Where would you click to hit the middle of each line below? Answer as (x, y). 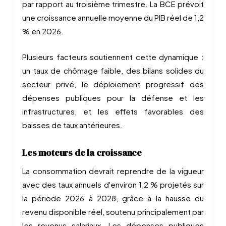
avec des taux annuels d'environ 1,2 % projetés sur (113, 184)
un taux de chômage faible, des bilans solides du (113, 70)
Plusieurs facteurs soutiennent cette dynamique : (113, 57)
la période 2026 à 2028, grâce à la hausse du (113, 198)
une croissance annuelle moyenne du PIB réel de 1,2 (113, 17)
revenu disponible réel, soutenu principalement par (113, 212)
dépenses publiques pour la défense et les (113, 98)
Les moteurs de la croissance (82, 153)
